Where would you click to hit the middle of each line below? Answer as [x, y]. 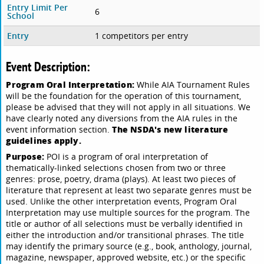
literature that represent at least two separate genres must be [129, 190]
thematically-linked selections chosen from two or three [116, 168]
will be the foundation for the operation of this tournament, [124, 96]
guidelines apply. [44, 141]
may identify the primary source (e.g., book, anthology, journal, [129, 246]
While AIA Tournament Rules [194, 85]
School [21, 16]
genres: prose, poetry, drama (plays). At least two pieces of [121, 179]
